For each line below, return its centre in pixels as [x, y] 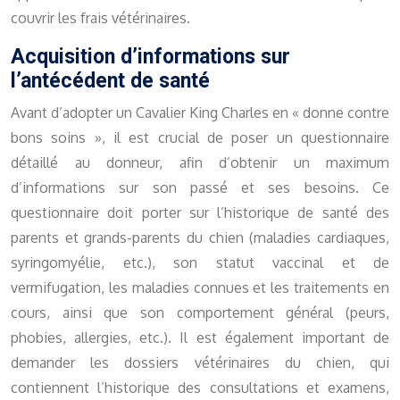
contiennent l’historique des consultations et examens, [200, 388]
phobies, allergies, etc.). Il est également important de [200, 338]
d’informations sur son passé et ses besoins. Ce [200, 188]
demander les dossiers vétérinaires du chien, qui [200, 363]
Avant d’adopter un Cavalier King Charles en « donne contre [200, 113]
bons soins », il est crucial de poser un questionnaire [200, 138]
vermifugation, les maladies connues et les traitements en [200, 288]
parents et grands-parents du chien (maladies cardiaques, [200, 238]
